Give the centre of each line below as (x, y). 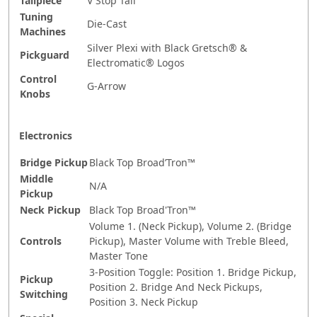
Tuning (36, 17)
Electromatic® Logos (136, 63)
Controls (41, 241)
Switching (44, 294)
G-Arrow (106, 86)
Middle (36, 179)
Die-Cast (107, 24)
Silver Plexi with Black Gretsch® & (167, 48)
